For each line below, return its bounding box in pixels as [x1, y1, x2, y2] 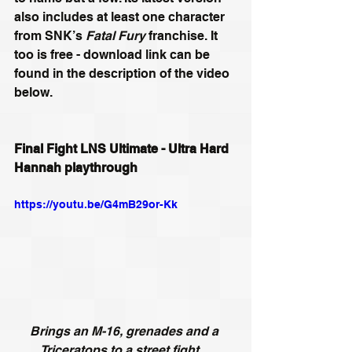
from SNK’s [14, 28, 86, 44]
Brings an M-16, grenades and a [30, 324, 222, 339]
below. [14, 85, 53, 101]
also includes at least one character [14, 9, 228, 25]
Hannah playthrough [14, 160, 137, 176]
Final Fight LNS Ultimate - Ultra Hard [14, 141, 232, 157]
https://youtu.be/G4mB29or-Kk [14, 198, 178, 211]
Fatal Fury [86, 28, 145, 44]
